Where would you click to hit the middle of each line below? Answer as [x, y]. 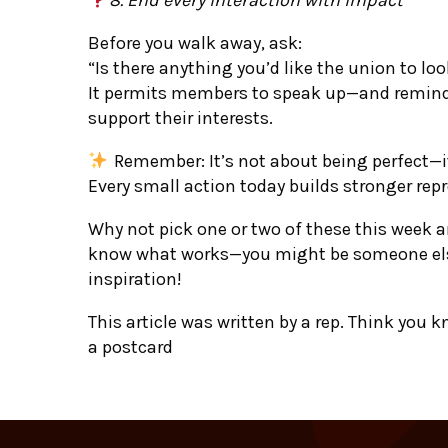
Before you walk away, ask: [195, 42]
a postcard [130, 346]
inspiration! [135, 278]
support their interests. [180, 117]
